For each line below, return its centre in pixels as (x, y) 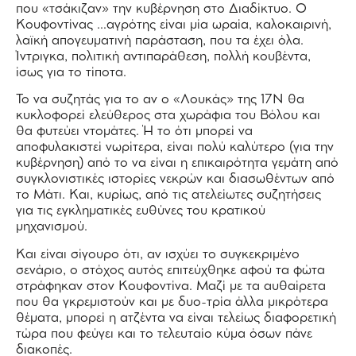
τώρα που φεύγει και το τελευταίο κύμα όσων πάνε (164, 334)
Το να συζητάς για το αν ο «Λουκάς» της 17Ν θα (160, 100)
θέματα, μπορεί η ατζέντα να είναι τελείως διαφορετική (176, 318)
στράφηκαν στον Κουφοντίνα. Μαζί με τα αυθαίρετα (171, 286)
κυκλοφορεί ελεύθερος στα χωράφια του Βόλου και (168, 116)
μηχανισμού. (52, 227)
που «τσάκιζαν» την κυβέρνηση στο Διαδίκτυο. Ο (161, 9)
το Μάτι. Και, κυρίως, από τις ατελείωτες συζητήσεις (168, 195)
